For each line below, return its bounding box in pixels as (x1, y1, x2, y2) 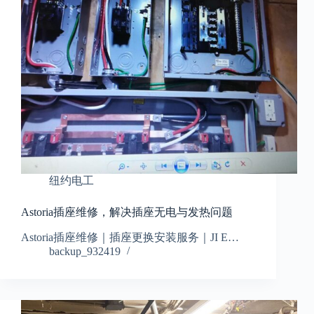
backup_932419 (49, 245, 121, 258)
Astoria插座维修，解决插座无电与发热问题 (21, 206, 233, 219)
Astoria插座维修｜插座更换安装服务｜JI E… (21, 231, 239, 244)
